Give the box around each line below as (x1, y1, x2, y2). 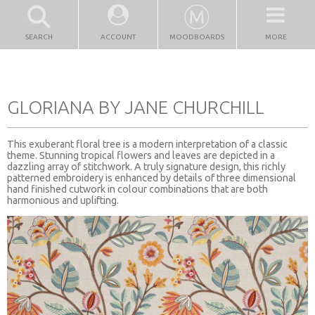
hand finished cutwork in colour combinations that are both (7, 183, 268, 195)
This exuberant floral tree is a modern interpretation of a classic (7, 138, 288, 150)
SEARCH (25, 33, 53, 41)
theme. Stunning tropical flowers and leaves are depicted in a (7, 149, 275, 161)
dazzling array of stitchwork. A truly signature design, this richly (7, 160, 285, 172)
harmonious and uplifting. (7, 194, 119, 206)
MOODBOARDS (169, 33, 225, 41)
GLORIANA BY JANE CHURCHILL (7, 96, 264, 117)
